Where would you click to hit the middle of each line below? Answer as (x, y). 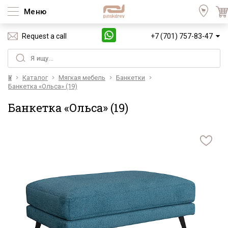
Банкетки (131, 78)
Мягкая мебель (82, 78)
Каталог (35, 78)
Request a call (44, 36)
